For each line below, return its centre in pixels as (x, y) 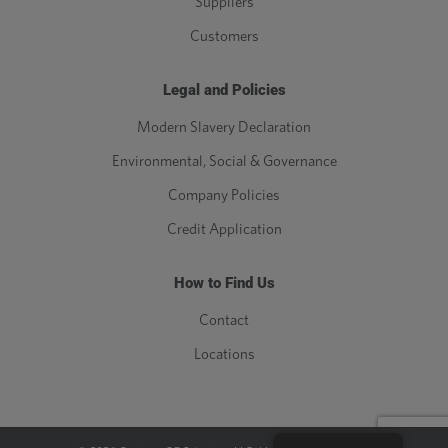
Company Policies (224, 196)
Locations (224, 355)
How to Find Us (224, 283)
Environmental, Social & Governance (224, 162)
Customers (224, 37)
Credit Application (224, 230)
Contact (224, 321)
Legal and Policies (224, 90)
